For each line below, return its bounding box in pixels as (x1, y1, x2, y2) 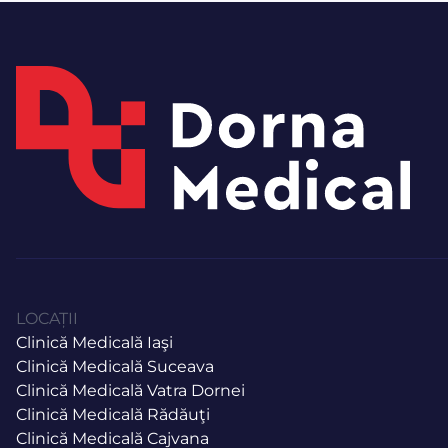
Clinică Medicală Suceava (16, 356, 214, 376)
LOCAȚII (16, 308, 78, 328)
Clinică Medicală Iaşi (16, 332, 173, 352)
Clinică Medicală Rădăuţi (16, 404, 210, 424)
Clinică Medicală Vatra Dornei (16, 380, 245, 400)
